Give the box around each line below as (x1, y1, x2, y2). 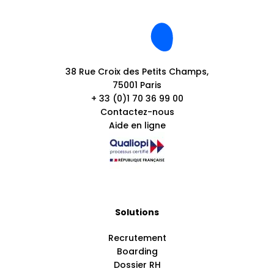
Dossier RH (113, 259, 161, 271)
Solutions (115, 206, 159, 218)
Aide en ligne (108, 119, 166, 131)
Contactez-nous (100, 106, 174, 118)
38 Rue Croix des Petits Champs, (65, 65, 209, 78)
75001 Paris (113, 79, 161, 91)
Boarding (116, 245, 158, 257)
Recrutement (108, 232, 166, 244)
